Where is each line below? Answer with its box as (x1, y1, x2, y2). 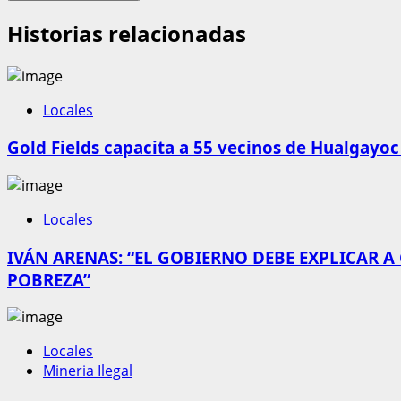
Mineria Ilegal (43, 361, 132, 381)
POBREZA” (7, 268, 90, 291)
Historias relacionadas (7, 18, 246, 48)
